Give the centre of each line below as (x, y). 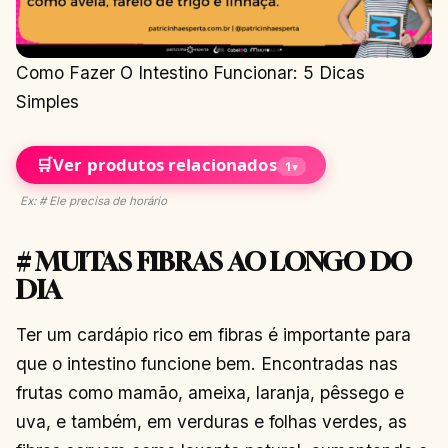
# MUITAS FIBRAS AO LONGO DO (214, 262)
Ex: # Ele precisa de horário (93, 201)
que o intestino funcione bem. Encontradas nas (207, 364)
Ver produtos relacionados (165, 164)
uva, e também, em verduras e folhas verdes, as (211, 422)
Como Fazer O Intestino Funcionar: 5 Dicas (190, 72)
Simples (47, 101)
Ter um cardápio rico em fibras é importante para (213, 335)
